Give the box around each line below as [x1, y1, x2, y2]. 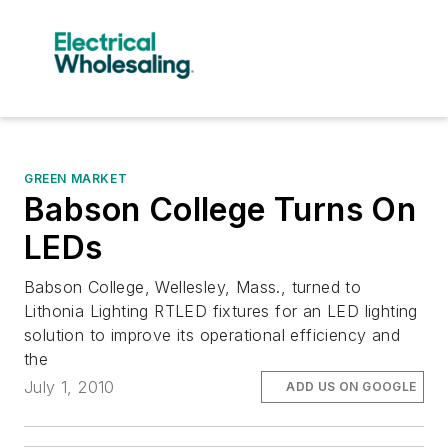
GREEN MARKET [24, 170, 128, 186]
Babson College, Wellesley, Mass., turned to [24, 276, 362, 297]
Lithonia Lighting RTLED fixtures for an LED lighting [24, 300, 418, 321]
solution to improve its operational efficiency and [24, 324, 400, 345]
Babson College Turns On [24, 189, 417, 229]
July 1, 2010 [24, 376, 115, 397]
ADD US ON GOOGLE [286, 378, 417, 394]
